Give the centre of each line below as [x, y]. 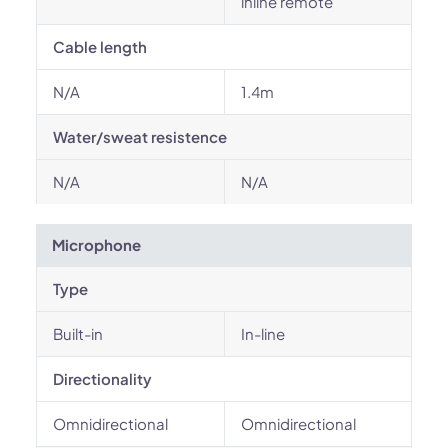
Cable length [100, 46]
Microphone [96, 244]
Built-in [78, 333]
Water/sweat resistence [140, 136]
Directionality [102, 378]
